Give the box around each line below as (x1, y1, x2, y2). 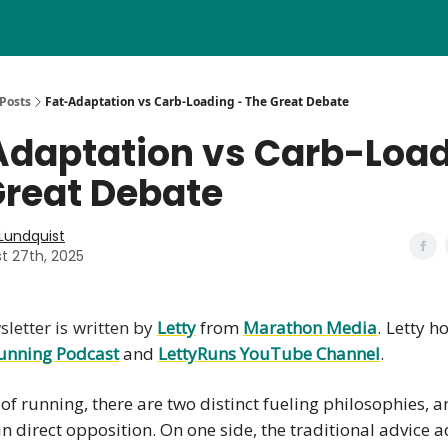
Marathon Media (243, 316, 378, 339)
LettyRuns (158, 342, 240, 365)
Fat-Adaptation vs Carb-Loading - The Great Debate (45, 93, 349, 110)
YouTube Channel (240, 342, 380, 365)
